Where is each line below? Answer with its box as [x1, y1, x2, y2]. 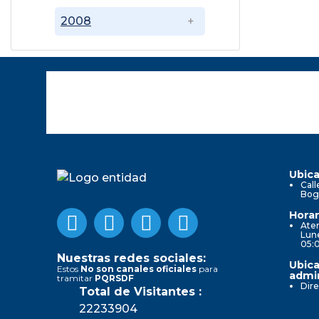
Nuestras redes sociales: [57, 251, 206, 265]
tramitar [57, 272, 95, 283]
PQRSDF [95, 272, 134, 283]
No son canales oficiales [80, 263, 197, 274]
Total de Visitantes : [79, 284, 202, 298]
